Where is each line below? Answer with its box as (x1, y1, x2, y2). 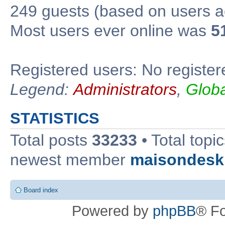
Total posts (10, 131, 92, 149)
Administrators (73, 80, 177, 98)
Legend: (10, 80, 73, 98)
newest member (10, 150, 130, 169)
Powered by (72, 202, 153, 219)
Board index (24, 186, 58, 194)
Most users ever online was (10, 21, 211, 40)
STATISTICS (10, 109, 99, 127)
